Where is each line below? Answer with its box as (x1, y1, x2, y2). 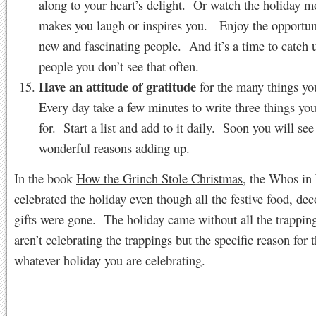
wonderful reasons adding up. (39, 139, 190, 157)
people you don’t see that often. (39, 57, 199, 75)
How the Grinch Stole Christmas (76, 169, 243, 187)
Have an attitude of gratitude (39, 77, 196, 96)
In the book (14, 169, 76, 187)
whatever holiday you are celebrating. (14, 251, 205, 269)
